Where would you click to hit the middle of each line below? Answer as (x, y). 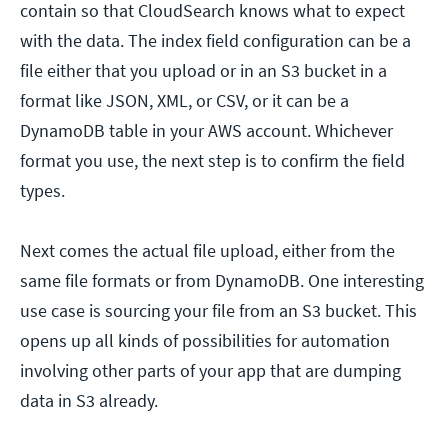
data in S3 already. (89, 401)
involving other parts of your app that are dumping (210, 371)
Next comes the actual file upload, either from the (207, 251)
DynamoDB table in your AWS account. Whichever (206, 131)
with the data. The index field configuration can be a (215, 41)
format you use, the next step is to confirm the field (212, 161)
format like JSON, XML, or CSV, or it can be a (184, 101)
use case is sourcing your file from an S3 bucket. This (218, 311)
